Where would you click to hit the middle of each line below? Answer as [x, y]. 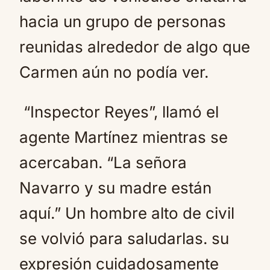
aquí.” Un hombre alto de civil [127, 213]
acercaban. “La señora [103, 162]
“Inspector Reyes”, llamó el [119, 112]
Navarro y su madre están [115, 188]
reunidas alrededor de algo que [135, 47]
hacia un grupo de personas [123, 21]
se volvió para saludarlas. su [124, 238]
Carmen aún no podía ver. [114, 72]
